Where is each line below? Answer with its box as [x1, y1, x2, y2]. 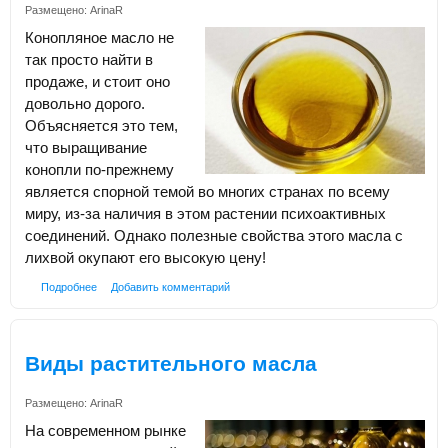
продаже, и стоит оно [25, 73, 170, 91]
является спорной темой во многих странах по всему [25, 183, 390, 201]
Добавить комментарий [110, 281, 230, 294]
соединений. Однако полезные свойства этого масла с [25, 227, 403, 245]
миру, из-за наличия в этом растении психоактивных [25, 205, 386, 223]
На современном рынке [25, 422, 186, 440]
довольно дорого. [25, 95, 145, 113]
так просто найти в [25, 51, 153, 69]
